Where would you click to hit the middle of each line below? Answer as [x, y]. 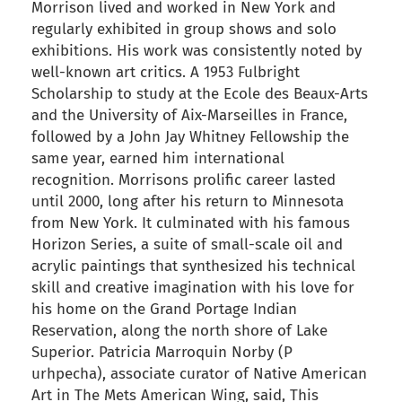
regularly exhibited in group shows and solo [184, 30]
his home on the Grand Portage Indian [164, 310]
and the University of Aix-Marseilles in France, [189, 116]
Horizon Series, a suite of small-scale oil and [187, 245]
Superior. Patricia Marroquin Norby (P [162, 353]
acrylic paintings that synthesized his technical [193, 267]
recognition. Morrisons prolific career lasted [184, 180]
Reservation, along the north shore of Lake [179, 331]
